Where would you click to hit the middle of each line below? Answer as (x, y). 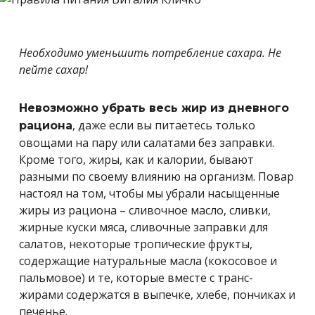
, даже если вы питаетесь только (164, 125)
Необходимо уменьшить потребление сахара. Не (150, 53)
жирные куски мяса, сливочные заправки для (143, 227)
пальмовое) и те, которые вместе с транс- (136, 278)
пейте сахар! (53, 70)
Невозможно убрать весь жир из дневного (154, 108)
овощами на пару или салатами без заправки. (147, 143)
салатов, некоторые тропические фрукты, (136, 244)
